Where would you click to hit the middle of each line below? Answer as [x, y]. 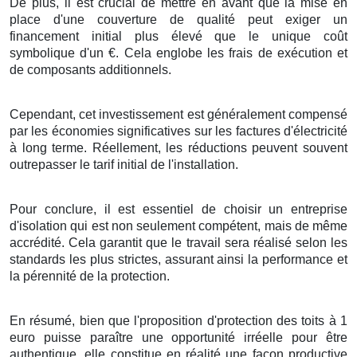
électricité [321, 131]
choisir [242, 209]
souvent [326, 147]
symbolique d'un [59, 53]
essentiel [168, 209]
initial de [141, 164]
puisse [63, 337]
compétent [228, 226]
